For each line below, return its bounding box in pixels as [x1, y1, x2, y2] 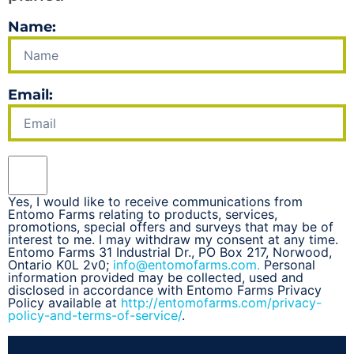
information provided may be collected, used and [8, 269, 303, 286]
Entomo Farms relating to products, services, [8, 206, 277, 223]
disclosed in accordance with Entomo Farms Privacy [8, 282, 322, 299]
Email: [8, 86, 53, 104]
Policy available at [8, 295, 121, 311]
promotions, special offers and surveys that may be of [8, 219, 333, 235]
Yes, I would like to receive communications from [8, 194, 303, 210]
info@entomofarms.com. [113, 257, 264, 273]
